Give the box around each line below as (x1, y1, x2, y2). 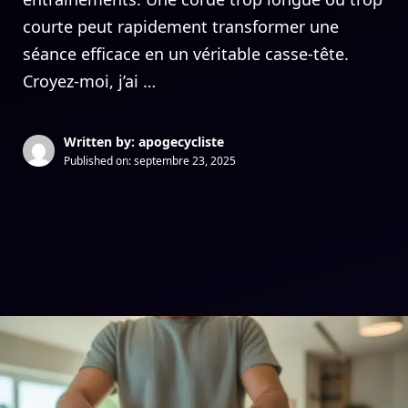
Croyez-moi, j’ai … (23, 70, 156, 92)
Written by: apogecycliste (64, 133, 224, 150)
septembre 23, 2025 (134, 153, 236, 168)
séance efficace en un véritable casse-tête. (23, 43, 349, 65)
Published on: (64, 153, 134, 168)
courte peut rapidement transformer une (23, 15, 339, 37)
